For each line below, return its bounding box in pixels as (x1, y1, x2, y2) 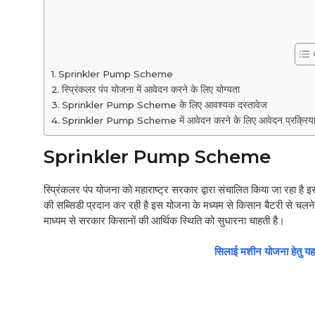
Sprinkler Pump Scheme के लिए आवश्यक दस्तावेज (61, 98, 270, 110)
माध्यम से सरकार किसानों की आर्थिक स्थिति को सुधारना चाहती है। (44, 213, 285, 227)
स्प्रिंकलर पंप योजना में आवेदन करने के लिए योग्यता (61, 83, 243, 95)
